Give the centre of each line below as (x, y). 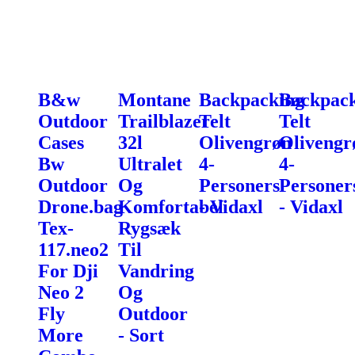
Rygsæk (150, 228)
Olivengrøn (245, 142)
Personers (239, 185)
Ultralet (151, 164)
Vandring (157, 271)
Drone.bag (80, 206)
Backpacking (251, 99)
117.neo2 (73, 249)
